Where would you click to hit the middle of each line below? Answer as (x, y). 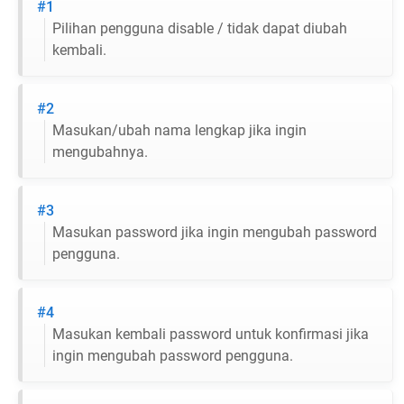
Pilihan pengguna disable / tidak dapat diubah (200, 29)
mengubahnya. (100, 152)
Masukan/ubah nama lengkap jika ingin (179, 131)
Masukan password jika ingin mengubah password (215, 233)
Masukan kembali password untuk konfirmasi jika (211, 335)
